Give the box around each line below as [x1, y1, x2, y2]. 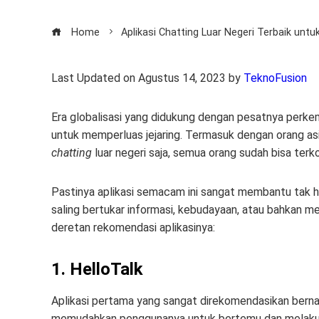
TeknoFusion [244, 71, 307, 85]
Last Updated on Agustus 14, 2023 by [51, 71, 244, 85]
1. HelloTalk [51, 259, 143, 279]
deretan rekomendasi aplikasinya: [51, 221, 215, 234]
